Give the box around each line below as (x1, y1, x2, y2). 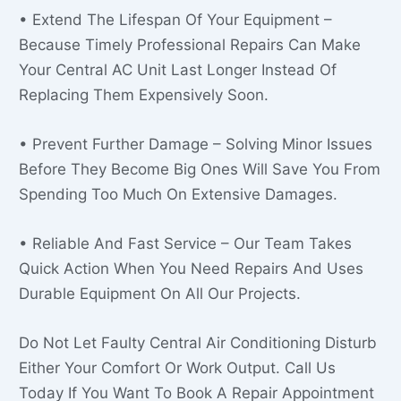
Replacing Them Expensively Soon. (19, 85, 269, 104)
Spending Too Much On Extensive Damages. (19, 184, 337, 203)
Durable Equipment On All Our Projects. (19, 285, 301, 303)
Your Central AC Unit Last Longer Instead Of (19, 60, 337, 79)
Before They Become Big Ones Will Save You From (19, 159, 380, 178)
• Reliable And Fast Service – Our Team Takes (19, 235, 352, 252)
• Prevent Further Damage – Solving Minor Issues (19, 134, 372, 153)
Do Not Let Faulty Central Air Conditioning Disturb (19, 334, 377, 353)
